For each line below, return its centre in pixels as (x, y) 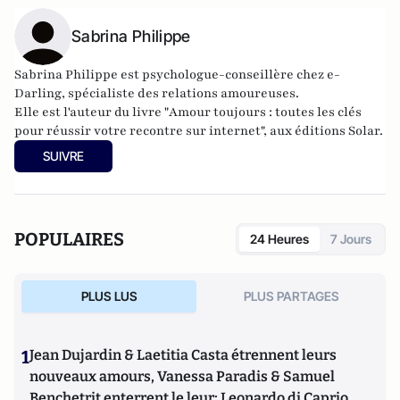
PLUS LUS (109, 296)
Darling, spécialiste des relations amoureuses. (157, 93)
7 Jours (351, 238)
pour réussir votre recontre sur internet (137, 130)
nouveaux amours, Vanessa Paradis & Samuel (182, 376)
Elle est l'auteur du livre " (92, 112)
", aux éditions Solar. (322, 130)
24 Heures (279, 238)
